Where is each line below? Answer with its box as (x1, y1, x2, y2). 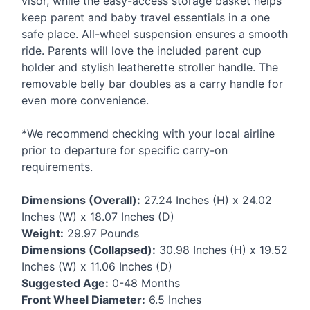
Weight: (21, 226, 64, 240)
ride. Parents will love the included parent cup (21, 43, 262, 57)
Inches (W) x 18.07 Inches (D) (21, 209, 174, 224)
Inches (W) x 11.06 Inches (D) (21, 259, 172, 273)
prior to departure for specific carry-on (21, 143, 228, 157)
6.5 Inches (145, 292, 201, 307)
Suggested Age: (21, 275, 109, 290)
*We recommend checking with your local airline (21, 126, 275, 140)
